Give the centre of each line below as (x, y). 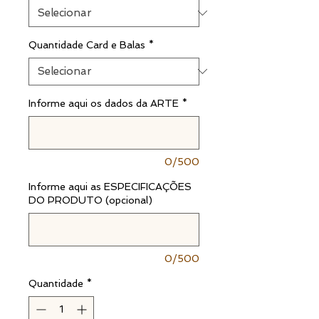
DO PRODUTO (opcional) (90, 200)
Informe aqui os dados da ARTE (104, 103)
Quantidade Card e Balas (87, 45)
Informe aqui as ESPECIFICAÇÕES (110, 186)
